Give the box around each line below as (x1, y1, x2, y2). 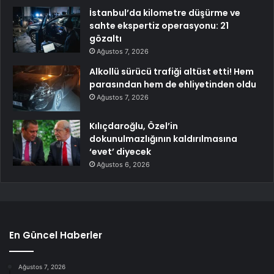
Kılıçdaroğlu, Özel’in (89, 119, 178, 132)
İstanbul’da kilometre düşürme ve (89, 6, 240, 19)
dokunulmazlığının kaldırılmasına (89, 132, 237, 145)
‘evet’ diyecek (89, 145, 151, 158)
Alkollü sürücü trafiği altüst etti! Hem (89, 65, 254, 78)
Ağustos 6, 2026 (97, 160, 150, 169)
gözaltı (89, 32, 122, 45)
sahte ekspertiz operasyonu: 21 (89, 19, 229, 32)
